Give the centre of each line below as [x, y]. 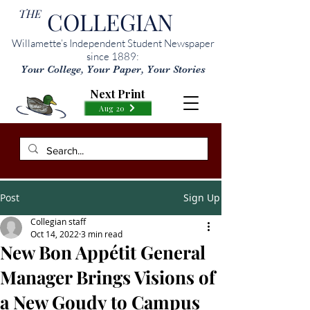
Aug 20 [112, 108]
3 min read [102, 234]
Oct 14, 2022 [55, 234]
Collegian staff [58, 221]
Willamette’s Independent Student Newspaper [113, 43]
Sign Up [202, 198]
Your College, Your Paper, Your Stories [113, 69]
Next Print [117, 94]
